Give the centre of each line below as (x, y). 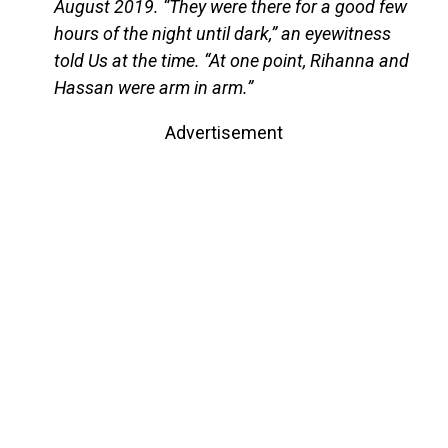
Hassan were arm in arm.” (153, 88)
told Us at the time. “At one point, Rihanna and (231, 61)
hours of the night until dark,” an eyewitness (222, 34)
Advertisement (224, 133)
